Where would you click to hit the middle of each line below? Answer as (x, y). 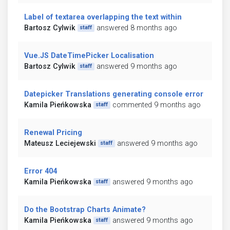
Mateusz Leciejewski (60, 143)
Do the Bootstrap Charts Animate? (85, 209)
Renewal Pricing (53, 132)
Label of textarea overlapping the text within (103, 17)
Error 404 (41, 171)
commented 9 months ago (156, 105)
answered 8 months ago (137, 28)
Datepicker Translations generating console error (114, 94)
